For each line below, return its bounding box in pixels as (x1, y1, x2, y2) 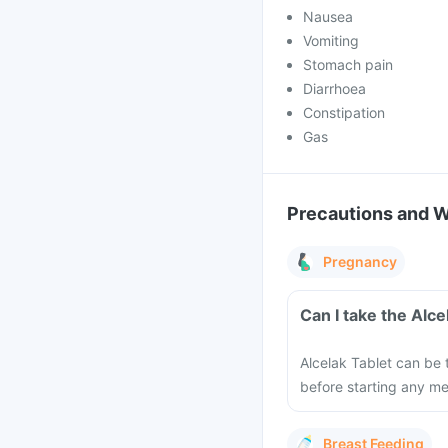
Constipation (303, 104, 385, 121)
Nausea (303, 8, 353, 25)
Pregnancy (323, 253, 397, 270)
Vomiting (303, 32, 359, 49)
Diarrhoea (303, 80, 366, 97)
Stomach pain (303, 56, 393, 73)
